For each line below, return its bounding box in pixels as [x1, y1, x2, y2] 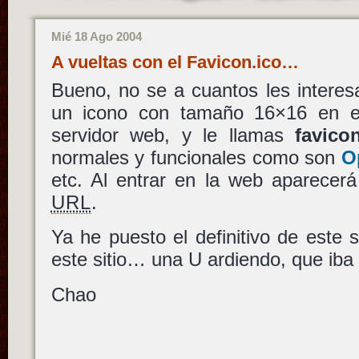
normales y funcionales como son [50, 146, 342, 168]
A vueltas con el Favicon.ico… [50, 51, 299, 72]
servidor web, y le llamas [50, 123, 296, 146]
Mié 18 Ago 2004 [50, 29, 142, 43]
